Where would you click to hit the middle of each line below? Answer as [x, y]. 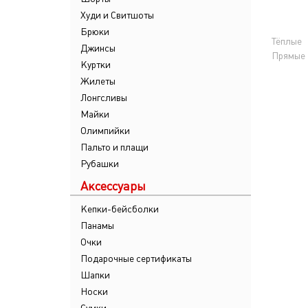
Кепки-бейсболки [120, 209]
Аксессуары [113, 186]
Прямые [288, 56]
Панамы [97, 225]
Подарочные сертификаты [136, 258]
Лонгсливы [104, 98]
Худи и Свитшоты [117, 15]
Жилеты [98, 81]
